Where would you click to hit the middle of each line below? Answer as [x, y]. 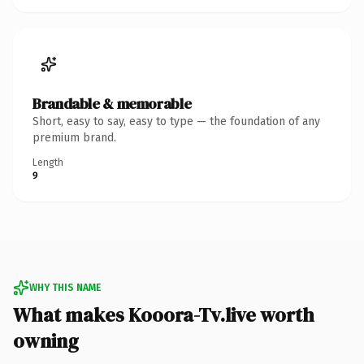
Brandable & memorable [112, 103]
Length [48, 162]
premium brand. [74, 137]
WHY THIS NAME [65, 287]
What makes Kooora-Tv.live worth [164, 314]
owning [46, 340]
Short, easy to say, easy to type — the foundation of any [176, 121]
